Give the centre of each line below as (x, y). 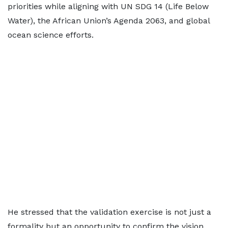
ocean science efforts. (51, 35)
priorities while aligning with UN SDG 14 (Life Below (108, 6)
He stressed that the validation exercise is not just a (109, 212)
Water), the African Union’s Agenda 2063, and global (109, 21)
